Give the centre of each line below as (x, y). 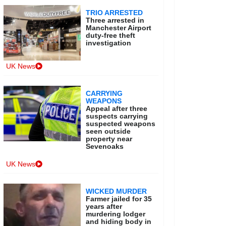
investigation (109, 43)
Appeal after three (117, 108)
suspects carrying (117, 116)
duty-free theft (111, 35)
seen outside (108, 131)
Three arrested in (115, 20)
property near (109, 139)
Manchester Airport (119, 28)
